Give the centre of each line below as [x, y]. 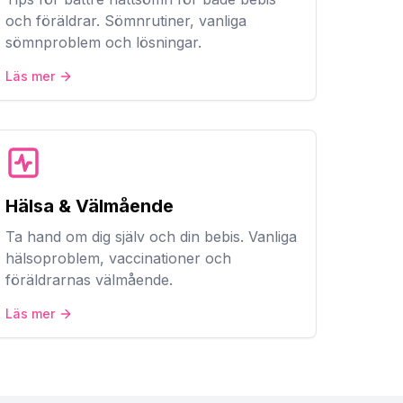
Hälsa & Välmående [90, 206]
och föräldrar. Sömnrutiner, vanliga [126, 21]
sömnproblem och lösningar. [104, 42]
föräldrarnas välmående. [90, 280]
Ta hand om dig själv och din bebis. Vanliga [152, 237]
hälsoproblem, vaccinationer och [119, 258]
